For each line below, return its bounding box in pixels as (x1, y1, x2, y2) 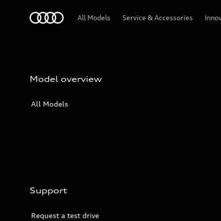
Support (30, 185, 68, 195)
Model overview (30, 74, 102, 84)
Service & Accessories (122, 13, 193, 22)
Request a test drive (31, 211, 99, 220)
